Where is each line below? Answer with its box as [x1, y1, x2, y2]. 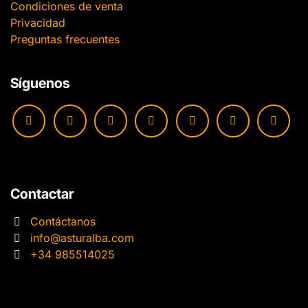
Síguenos [10, 75, 70, 92]
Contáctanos [30, 214, 96, 229]
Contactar [10, 186, 74, 203]
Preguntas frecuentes [10, 32, 120, 47]
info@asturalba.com [30, 231, 134, 245]
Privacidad [10, 16, 65, 30]
